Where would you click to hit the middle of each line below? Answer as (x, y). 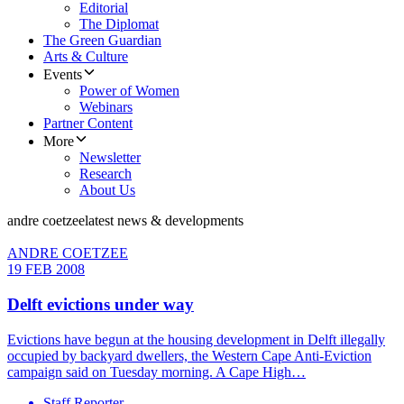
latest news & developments (164, 221)
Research (106, 174)
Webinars (106, 107)
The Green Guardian (102, 41)
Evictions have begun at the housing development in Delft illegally (196, 339)
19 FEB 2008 (46, 270)
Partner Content (88, 124)
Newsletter (110, 158)
